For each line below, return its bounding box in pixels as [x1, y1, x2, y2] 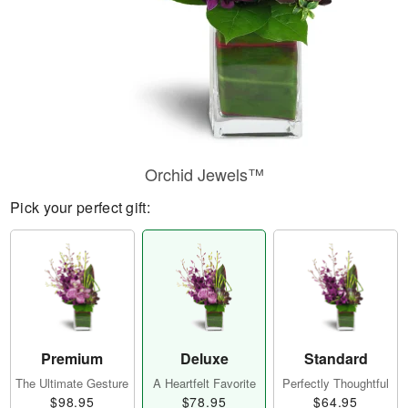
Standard [303, 348, 368, 370]
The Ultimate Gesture [15, 374, 129, 393]
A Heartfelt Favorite [152, 374, 256, 393]
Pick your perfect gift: [10, 197, 150, 218]
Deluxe [179, 348, 229, 370]
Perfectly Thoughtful [282, 374, 390, 393]
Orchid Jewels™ [144, 162, 264, 186]
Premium [41, 348, 104, 370]
